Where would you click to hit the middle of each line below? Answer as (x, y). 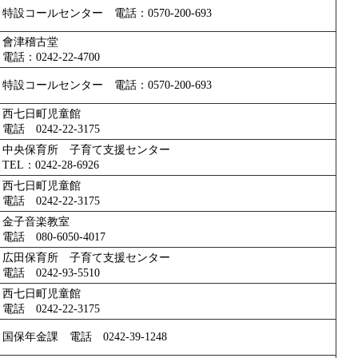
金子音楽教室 (36, 221)
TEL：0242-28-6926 (51, 165)
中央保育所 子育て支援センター (86, 149)
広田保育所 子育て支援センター (86, 257)
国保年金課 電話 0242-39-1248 (85, 336)
